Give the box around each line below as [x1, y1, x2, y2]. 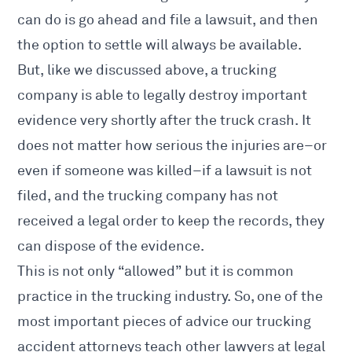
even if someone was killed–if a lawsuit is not [17, 162, 313, 180]
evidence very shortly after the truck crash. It [17, 112, 312, 130]
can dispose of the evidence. [17, 237, 205, 255]
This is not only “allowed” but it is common [17, 262, 295, 280]
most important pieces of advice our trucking [17, 313, 312, 331]
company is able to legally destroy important [17, 86, 308, 104]
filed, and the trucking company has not [17, 187, 279, 205]
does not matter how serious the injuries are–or [17, 137, 328, 155]
